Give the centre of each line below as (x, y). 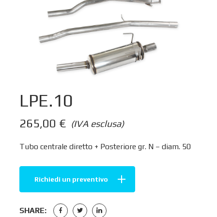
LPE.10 (46, 101)
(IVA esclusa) (97, 123)
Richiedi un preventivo (71, 179)
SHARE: (33, 210)
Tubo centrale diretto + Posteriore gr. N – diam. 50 (105, 146)
